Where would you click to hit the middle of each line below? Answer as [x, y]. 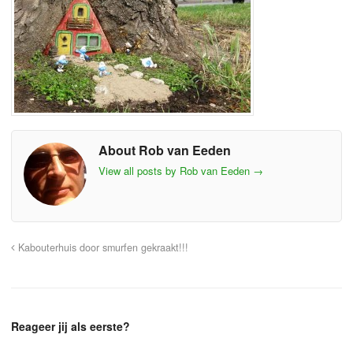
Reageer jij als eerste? [71, 326]
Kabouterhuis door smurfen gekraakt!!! [102, 247]
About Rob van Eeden [165, 150]
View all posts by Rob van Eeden [176, 171]
